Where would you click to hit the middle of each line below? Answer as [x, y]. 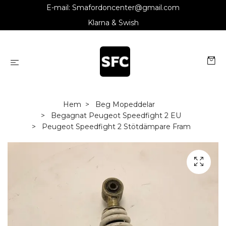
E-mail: [59, 8]
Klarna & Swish [113, 23]
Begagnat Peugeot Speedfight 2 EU [116, 116]
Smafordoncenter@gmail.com [126, 8]
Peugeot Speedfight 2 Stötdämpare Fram [115, 127]
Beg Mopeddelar [125, 104]
